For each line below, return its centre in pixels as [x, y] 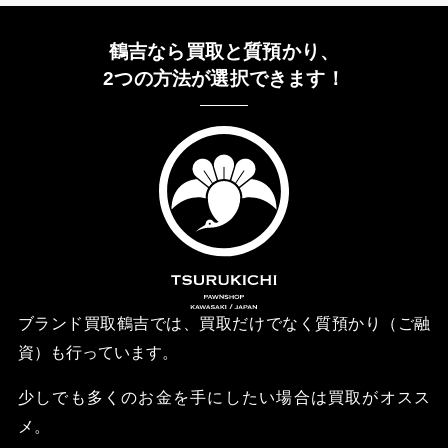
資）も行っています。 [97, 351]
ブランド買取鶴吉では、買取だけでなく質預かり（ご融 [224, 322]
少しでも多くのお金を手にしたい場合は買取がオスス [224, 396]
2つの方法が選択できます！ [224, 77]
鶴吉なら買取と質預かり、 [224, 50]
